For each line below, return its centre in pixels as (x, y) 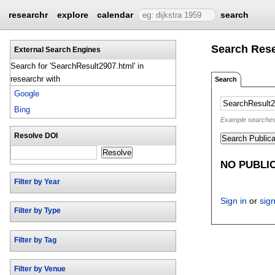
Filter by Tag (35, 240)
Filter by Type (37, 211)
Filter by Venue (40, 269)
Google (27, 94)
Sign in (234, 200)
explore (72, 15)
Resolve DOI (36, 136)
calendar (115, 15)
